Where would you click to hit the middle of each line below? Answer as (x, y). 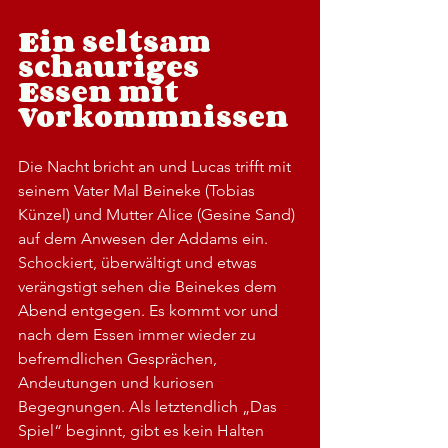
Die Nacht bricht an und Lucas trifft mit (156, 166)
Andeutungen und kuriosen (118, 382)
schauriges (111, 65)
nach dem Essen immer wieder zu (139, 334)
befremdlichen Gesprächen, (119, 358)
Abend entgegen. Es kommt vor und (150, 310)
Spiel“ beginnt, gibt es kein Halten (143, 430)
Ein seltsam (117, 40)
